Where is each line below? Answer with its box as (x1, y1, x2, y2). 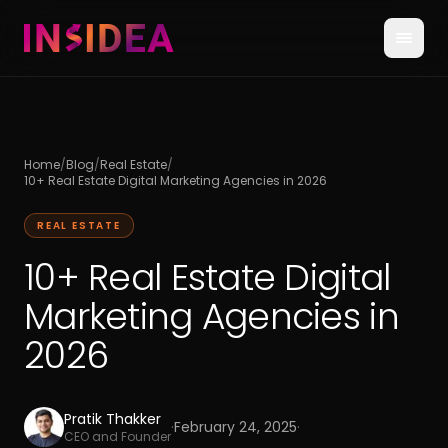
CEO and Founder (64, 428, 171, 445)
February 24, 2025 (174, 417, 297, 437)
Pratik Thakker (64, 409, 161, 429)
